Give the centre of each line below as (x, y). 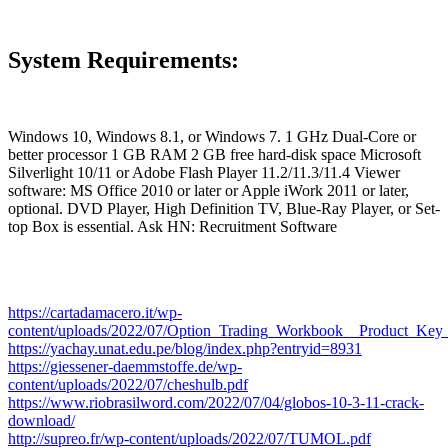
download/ (41, 420)
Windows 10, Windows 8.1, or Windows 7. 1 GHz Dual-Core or (212, 136)
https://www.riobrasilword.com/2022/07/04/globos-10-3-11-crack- (216, 402)
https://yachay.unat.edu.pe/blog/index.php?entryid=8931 (185, 348)
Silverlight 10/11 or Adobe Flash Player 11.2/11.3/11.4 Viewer (204, 172)
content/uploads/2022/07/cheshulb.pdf (128, 384)
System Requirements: (123, 59)
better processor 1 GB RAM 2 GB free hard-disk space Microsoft (214, 154)
